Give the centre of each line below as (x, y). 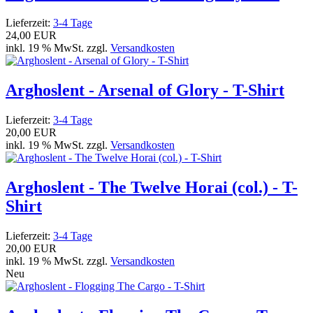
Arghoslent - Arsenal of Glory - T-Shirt (145, 90)
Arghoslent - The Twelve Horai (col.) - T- (152, 188)
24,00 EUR (31, 36)
